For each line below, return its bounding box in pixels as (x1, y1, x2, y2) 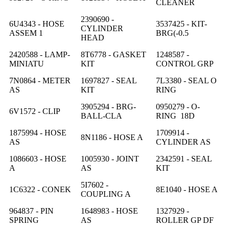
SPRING (9, 215, 39, 224)
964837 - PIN (9, 206, 54, 215)
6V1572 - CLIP (9, 106, 60, 116)
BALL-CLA (81, 111, 122, 120)
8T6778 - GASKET (81, 50, 146, 59)
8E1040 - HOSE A (156, 185, 218, 194)
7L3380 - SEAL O (156, 76, 217, 85)
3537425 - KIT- (156, 19, 207, 28)
